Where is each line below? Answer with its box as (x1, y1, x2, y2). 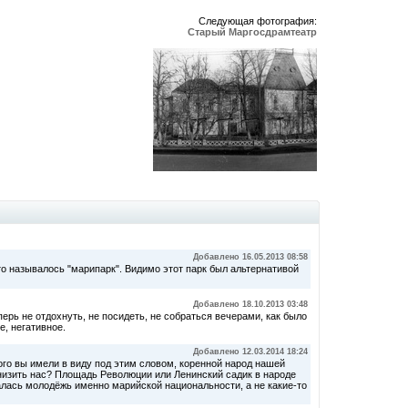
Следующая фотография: (199, 15, 317, 26)
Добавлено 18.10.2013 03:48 (193, 300, 308, 309)
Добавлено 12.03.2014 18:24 (193, 347, 308, 356)
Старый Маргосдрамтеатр (188, 26, 317, 37)
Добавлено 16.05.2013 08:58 (193, 252, 308, 261)
